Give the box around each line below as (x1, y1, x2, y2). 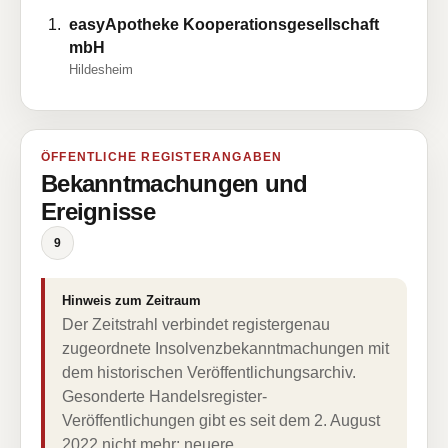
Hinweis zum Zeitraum (62, 293, 201, 308)
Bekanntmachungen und (41, 170, 308, 197)
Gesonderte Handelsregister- (62, 388, 267, 405)
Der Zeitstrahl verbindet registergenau (62, 316, 330, 333)
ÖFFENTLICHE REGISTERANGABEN (41, 150, 283, 164)
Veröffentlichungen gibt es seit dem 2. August (62, 412, 380, 429)
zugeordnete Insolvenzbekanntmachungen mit (62, 340, 389, 357)
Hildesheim (69, 62, 133, 77)
